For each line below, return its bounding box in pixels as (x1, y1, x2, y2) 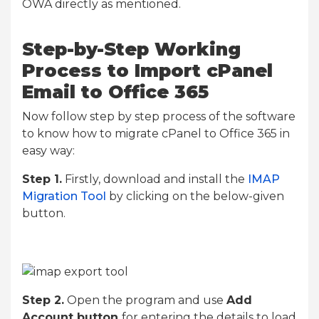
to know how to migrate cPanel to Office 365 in (22, 127, 290, 140)
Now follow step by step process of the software (22, 110, 296, 123)
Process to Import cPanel (22, 60, 273, 81)
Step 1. (22, 172, 62, 186)
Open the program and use (64, 293, 226, 308)
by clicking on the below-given (106, 189, 284, 203)
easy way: (22, 144, 75, 157)
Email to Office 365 (22, 81, 209, 103)
